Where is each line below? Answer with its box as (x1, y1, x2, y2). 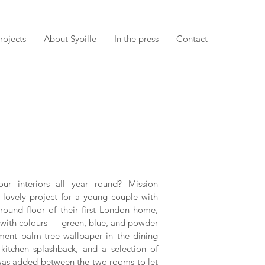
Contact (176, 33, 208, 44)
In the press (114, 33, 159, 44)
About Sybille (44, 33, 96, 44)
